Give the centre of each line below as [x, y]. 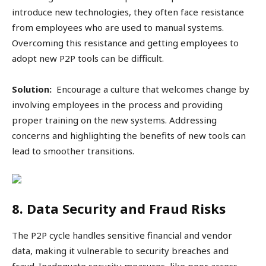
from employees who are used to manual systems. [118, 28]
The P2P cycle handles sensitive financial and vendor [122, 235]
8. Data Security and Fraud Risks [119, 209]
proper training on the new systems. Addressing [114, 120]
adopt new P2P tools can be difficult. [88, 58]
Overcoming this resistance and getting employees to [125, 43]
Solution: [32, 89]
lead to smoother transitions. [73, 151]
